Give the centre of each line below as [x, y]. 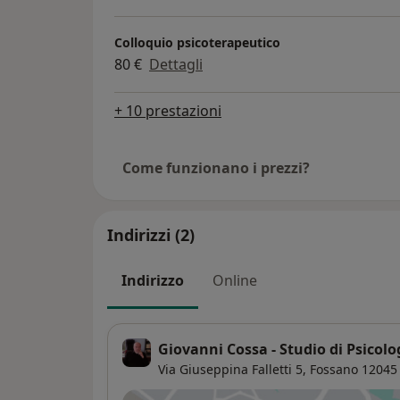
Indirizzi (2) [151, 235]
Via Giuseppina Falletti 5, [232, 369]
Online [235, 281]
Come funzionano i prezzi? [216, 168]
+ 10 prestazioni [168, 111]
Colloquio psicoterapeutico [197, 42]
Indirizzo [153, 281]
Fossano [334, 369]
